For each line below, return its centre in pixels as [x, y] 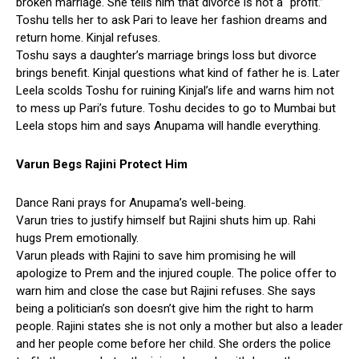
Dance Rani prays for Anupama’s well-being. [131, 202]
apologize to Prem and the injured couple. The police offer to [176, 273]
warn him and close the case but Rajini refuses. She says [166, 290]
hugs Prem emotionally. [77, 238]
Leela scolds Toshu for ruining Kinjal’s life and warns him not [175, 90]
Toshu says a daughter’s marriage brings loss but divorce [166, 55]
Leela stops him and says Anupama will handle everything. [168, 125]
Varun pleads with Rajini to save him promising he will [156, 255]
